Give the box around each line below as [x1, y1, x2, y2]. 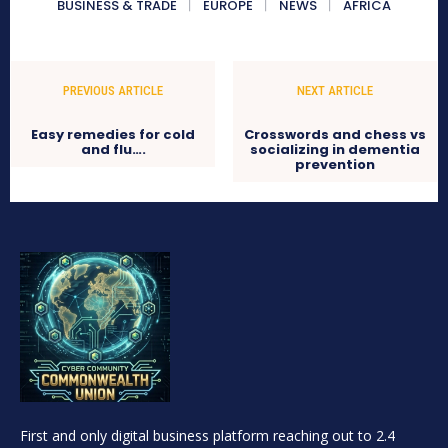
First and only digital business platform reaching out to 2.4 [20, 425, 395, 445]
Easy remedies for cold [31, 124, 196, 144]
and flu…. [80, 139, 146, 159]
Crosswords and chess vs [243, 124, 426, 144]
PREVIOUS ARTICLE [63, 82, 164, 98]
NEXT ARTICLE [296, 82, 373, 98]
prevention [294, 154, 375, 174]
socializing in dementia [249, 139, 420, 159]
